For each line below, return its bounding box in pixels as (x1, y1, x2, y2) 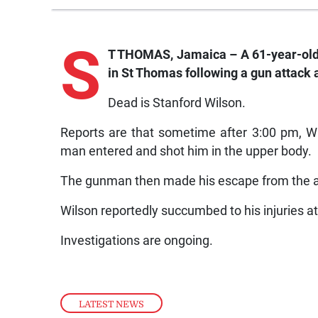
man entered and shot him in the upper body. (60, 143, 315, 158)
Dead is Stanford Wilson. (107, 95, 246, 110)
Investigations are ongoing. (60, 233, 216, 248)
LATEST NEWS (79, 299, 145, 310)
